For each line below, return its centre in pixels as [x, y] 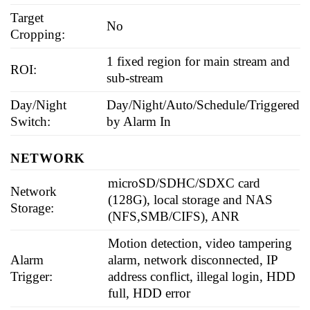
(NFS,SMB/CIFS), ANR [174, 216]
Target [27, 17]
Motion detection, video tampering [200, 243]
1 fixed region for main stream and [199, 61]
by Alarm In [139, 121]
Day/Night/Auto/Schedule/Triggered [203, 104]
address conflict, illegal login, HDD [202, 276]
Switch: [30, 121]
